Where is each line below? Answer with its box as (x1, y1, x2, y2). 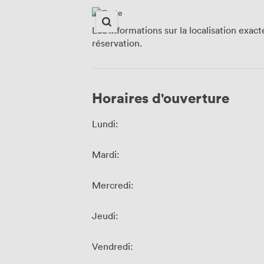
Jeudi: (92, 210, 118, 222)
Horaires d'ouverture (92, 88, 229, 107)
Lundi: (92, 118, 118, 130)
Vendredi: (92, 240, 133, 253)
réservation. (92, 37, 142, 49)
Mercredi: (92, 179, 134, 192)
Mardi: (92, 148, 120, 161)
